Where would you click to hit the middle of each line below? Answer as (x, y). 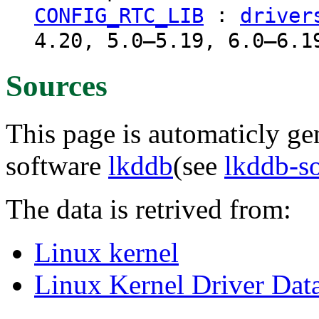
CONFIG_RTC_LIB (119, 15)
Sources (57, 85)
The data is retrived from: (148, 209)
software (57, 165)
